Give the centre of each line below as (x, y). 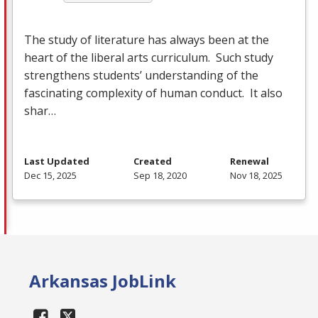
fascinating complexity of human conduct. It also (153, 93)
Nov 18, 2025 (256, 176)
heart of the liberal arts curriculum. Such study (149, 58)
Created (152, 161)
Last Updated (57, 161)
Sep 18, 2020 (160, 176)
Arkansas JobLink (103, 281)
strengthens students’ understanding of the (141, 76)
